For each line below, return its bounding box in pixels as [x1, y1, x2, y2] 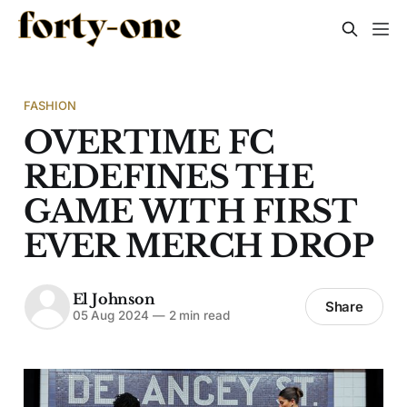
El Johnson [72, 290, 155, 309]
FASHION [23, 97, 77, 113]
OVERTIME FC [23, 122, 274, 162]
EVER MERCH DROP [23, 225, 374, 265]
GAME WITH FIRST [23, 191, 357, 231]
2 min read [164, 308, 230, 323]
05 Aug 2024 [72, 308, 149, 323]
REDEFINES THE [23, 156, 313, 196]
